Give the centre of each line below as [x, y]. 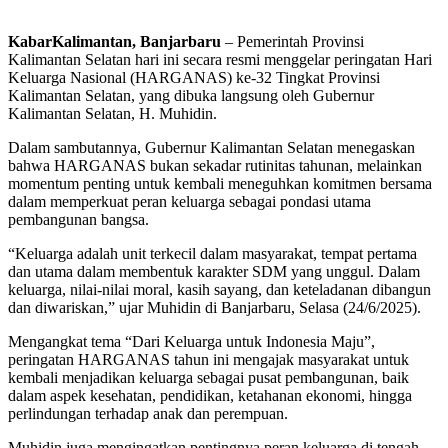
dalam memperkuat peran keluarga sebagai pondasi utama [189, 202]
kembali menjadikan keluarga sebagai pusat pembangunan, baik [208, 378]
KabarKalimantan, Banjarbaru [114, 42]
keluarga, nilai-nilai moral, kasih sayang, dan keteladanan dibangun [219, 290]
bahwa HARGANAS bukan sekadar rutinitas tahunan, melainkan [215, 166]
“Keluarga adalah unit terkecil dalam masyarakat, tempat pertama [212, 254]
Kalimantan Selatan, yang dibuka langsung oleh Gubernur [191, 96]
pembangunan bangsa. [78, 220]
